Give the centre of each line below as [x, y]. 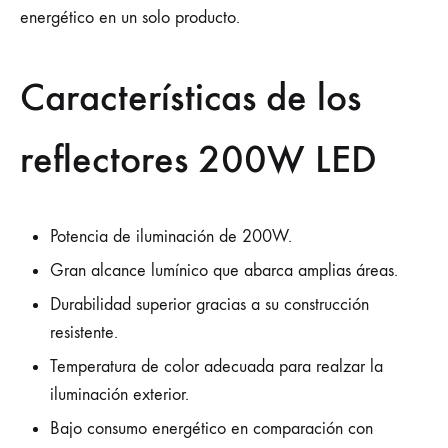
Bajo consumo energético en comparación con [211, 428]
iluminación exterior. [119, 394]
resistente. [84, 332]
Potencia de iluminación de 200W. [171, 236]
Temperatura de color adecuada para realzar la [216, 366]
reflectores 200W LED [198, 158]
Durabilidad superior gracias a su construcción [209, 304]
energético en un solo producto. [130, 18]
